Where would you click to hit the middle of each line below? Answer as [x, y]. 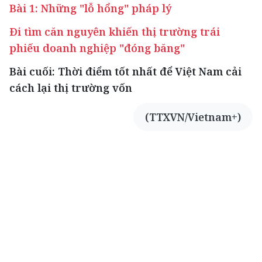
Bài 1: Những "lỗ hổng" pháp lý [90, 8]
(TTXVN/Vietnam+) [193, 117]
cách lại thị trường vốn [71, 88]
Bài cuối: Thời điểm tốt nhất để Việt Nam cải [125, 72]
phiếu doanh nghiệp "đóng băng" [97, 48]
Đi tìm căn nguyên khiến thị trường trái [115, 32]
